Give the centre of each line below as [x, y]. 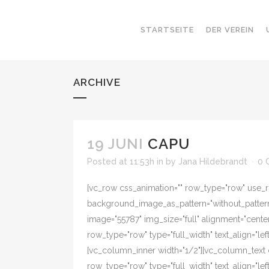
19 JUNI [115, 144]
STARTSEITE [167, 30]
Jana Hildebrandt [213, 162]
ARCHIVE [97, 82]
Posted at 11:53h [121, 162]
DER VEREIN [230, 30]
